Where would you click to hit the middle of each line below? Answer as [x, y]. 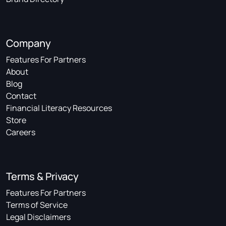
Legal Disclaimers [38, 217]
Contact [21, 96]
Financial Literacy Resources [59, 108]
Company [29, 43]
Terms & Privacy [42, 177]
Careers [21, 132]
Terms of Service [37, 205]
